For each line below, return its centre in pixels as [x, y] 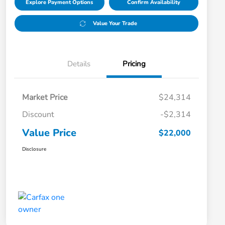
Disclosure [34, 149]
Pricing [134, 64]
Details [79, 64]
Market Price [45, 98]
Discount [38, 115]
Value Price [49, 133]
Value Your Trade [115, 24]
